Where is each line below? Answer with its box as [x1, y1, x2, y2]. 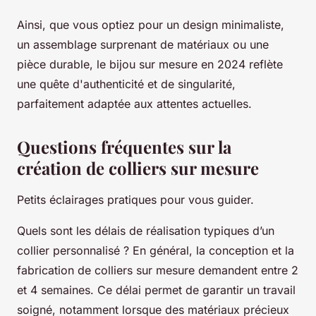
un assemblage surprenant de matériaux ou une [17, 37, 269, 52]
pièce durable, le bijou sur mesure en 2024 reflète [17, 57, 283, 72]
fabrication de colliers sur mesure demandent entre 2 [17, 263, 298, 278]
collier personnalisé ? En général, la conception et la [17, 243, 294, 258]
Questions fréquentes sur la [17, 135, 231, 159]
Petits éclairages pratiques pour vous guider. [17, 193, 254, 207]
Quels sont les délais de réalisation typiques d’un [17, 224, 274, 238]
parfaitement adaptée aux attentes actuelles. [17, 97, 252, 111]
